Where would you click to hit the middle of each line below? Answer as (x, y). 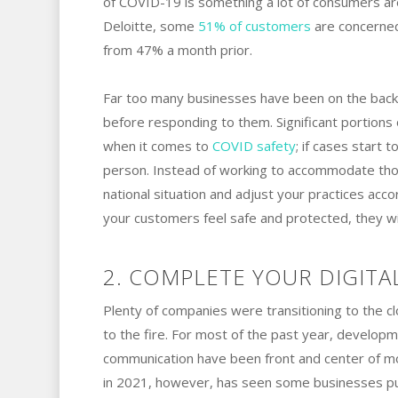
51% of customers (254, 25)
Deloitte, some (150, 25)
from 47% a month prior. (177, 49)
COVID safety (254, 145)
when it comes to (157, 145)
